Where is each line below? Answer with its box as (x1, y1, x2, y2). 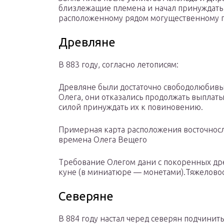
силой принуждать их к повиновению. (58, 102, 203, 112)
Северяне (58, 189, 113, 203)
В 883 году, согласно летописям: (58, 60, 178, 69)
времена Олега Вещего (58, 135, 147, 144)
